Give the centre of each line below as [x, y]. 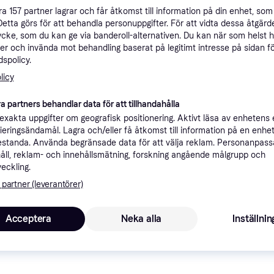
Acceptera [28, 218]
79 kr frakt [251, 241]
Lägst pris [252, 172]
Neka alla [141, 218]
